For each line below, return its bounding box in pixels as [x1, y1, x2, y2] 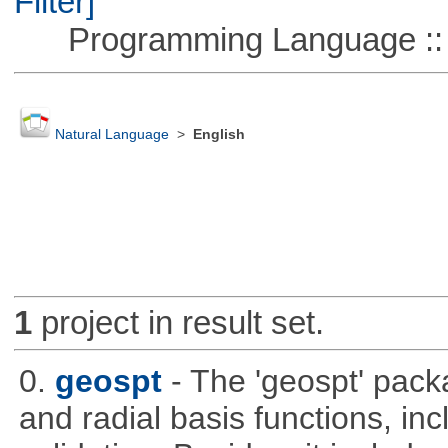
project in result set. [31, 304, 324, 342]
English [192, 127, 245, 143]
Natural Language [54, 127, 169, 143]
